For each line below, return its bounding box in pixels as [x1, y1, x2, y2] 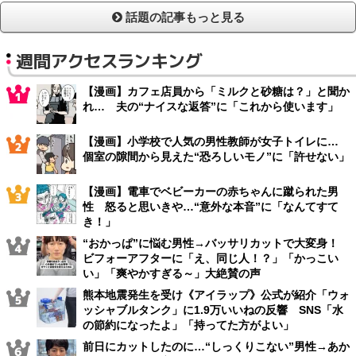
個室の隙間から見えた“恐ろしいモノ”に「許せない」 [83, 149, 350, 163]
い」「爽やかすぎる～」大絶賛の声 [83, 266, 261, 280]
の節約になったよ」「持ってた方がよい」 [83, 318, 294, 331]
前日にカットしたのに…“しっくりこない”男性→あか [83, 339, 350, 353]
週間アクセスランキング [16, 48, 203, 73]
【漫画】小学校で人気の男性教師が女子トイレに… [83, 134, 350, 148]
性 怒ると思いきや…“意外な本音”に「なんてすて [83, 199, 339, 213]
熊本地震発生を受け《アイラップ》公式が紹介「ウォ [83, 288, 350, 301]
